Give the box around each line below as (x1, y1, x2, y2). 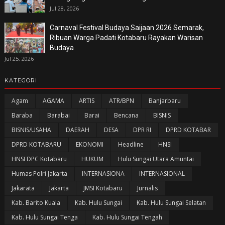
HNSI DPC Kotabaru (11, 154, 67, 163)
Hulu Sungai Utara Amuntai (118, 154, 194, 163)
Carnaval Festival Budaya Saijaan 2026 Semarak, (49, 23, 204, 32)
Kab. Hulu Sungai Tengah (92, 212, 162, 221)
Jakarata (11, 183, 35, 192)
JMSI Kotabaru (83, 183, 123, 192)
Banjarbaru (148, 96, 181, 105)
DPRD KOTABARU (11, 140, 61, 149)
